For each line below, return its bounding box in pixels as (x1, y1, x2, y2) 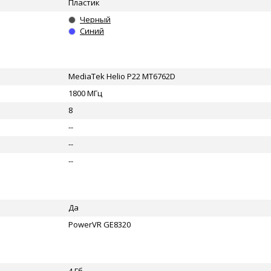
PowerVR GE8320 (68, 219, 131, 230)
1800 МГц (68, 88, 102, 99)
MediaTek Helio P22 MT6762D (68, 71, 175, 82)
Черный (80, 14, 111, 25)
